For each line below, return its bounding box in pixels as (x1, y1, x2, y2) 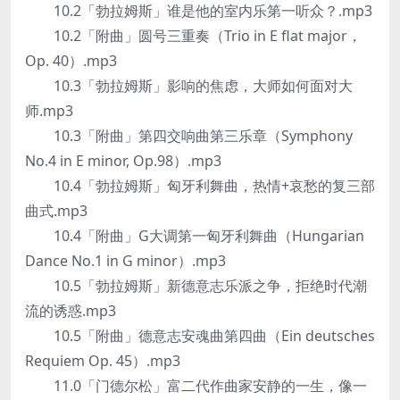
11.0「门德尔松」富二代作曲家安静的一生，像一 (25, 376, 367, 396)
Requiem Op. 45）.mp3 (25, 351, 180, 371)
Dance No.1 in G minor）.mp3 (25, 251, 226, 271)
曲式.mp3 (25, 201, 87, 221)
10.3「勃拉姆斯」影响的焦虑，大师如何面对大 (25, 76, 353, 96)
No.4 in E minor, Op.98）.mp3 (25, 151, 221, 171)
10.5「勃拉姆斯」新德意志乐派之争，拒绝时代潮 (25, 276, 367, 296)
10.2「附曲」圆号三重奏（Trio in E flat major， (25, 26, 362, 46)
